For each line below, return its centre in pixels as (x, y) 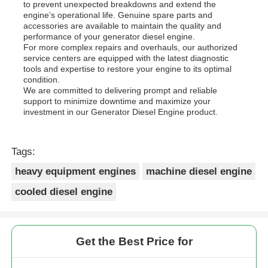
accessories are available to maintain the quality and (123, 25)
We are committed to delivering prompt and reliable (121, 90)
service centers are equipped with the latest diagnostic (126, 58)
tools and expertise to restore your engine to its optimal (128, 68)
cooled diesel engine (64, 192)
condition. (42, 79)
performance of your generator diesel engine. (109, 36)
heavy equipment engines (76, 171)
